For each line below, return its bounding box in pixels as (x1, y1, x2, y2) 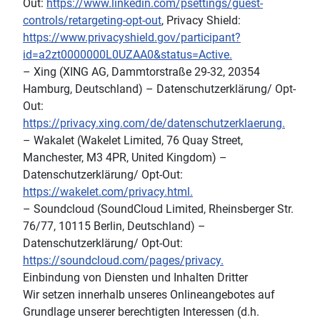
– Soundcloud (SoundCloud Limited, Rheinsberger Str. (23, 201, 294, 216)
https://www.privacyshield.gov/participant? (23, 30, 241, 44)
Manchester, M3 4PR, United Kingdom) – (23, 150, 227, 164)
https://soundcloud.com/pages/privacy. (23, 253, 224, 267)
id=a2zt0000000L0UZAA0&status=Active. (23, 47, 232, 61)
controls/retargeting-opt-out (23, 13, 161, 27)
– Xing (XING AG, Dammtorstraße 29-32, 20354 (23, 64, 260, 79)
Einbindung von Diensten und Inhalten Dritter (23, 270, 248, 284)
